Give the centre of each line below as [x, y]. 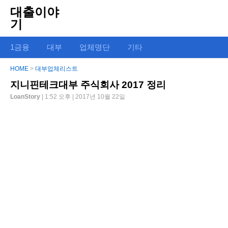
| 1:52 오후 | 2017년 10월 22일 [83, 97]
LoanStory [26, 97]
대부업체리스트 [56, 69]
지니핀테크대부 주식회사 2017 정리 [88, 85]
